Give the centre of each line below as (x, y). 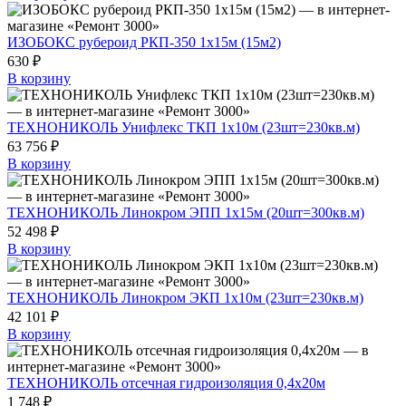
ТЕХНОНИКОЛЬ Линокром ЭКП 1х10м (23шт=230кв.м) (185, 297)
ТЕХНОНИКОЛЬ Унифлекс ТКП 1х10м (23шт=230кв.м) (184, 127)
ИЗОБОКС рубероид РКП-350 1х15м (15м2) (144, 42)
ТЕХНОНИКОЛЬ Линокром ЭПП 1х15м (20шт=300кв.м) (186, 212)
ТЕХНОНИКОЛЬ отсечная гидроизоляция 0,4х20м (166, 382)
